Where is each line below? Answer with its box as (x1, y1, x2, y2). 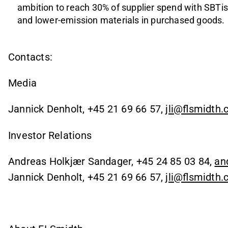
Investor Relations (8, 129, 92, 141)
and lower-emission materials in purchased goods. (17, 14, 225, 25)
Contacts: (8, 50, 52, 63)
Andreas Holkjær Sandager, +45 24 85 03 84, (8, 155, 215, 167)
